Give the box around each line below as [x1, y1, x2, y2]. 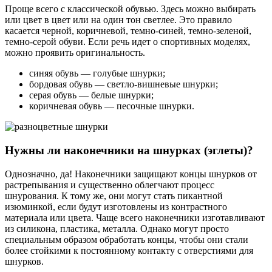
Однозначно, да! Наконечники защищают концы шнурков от [5, 168, 257, 179]
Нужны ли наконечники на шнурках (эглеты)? [5, 144, 253, 157]
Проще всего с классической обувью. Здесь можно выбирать [5, 4, 256, 15]
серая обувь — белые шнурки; [29, 90, 154, 101]
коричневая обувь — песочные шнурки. [29, 101, 194, 112]
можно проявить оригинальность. [5, 47, 145, 58]
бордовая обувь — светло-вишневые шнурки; [29, 79, 218, 90]
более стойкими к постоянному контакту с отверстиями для [5, 245, 253, 256]
